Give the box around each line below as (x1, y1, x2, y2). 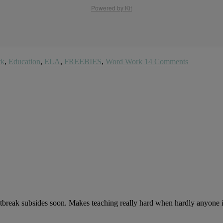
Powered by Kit (91, 3, 132, 12)
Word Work (106, 57, 142, 66)
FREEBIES (64, 57, 102, 66)
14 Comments (144, 57, 188, 66)
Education (8, 57, 40, 66)
